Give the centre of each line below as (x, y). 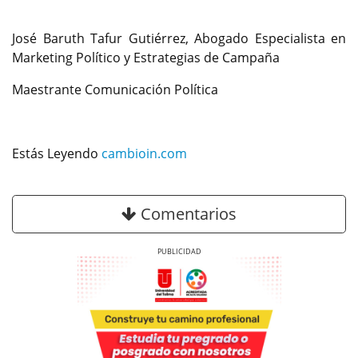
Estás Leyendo (57, 154)
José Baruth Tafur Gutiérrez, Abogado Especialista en (179, 39)
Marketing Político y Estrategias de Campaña (146, 58)
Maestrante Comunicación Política (115, 90)
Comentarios (187, 214)
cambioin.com (144, 154)
